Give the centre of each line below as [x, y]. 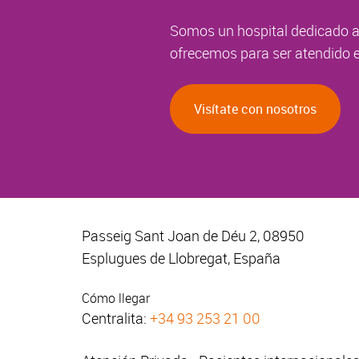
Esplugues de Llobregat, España [181, 258]
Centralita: [116, 319]
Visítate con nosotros [255, 109]
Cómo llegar [116, 298]
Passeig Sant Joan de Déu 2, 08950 [193, 236]
